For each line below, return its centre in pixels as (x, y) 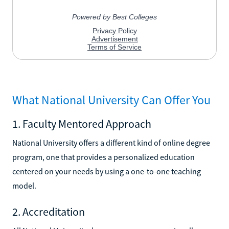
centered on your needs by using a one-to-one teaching (107, 171)
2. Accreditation (49, 211)
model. (24, 185)
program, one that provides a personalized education (104, 157)
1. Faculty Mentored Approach (82, 123)
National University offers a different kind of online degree (111, 142)
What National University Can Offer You (111, 100)
